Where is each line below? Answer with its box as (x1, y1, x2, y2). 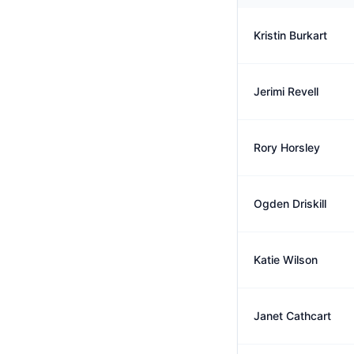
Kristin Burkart (254, 28, 327, 42)
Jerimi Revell (254, 85, 318, 98)
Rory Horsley (254, 141, 320, 154)
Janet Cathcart (254, 309, 331, 322)
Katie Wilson (254, 253, 318, 266)
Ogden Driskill (254, 197, 326, 210)
